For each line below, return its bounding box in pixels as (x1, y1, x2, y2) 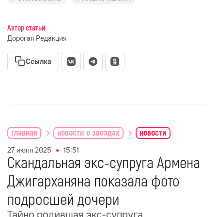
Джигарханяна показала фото (7, 172, 180, 191)
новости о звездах (57, 127, 120, 139)
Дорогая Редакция (7, 34, 66, 43)
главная (11, 127, 37, 139)
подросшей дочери (7, 190, 120, 210)
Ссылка (26, 57, 51, 66)
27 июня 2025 (7, 146, 51, 155)
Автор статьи (7, 23, 45, 33)
